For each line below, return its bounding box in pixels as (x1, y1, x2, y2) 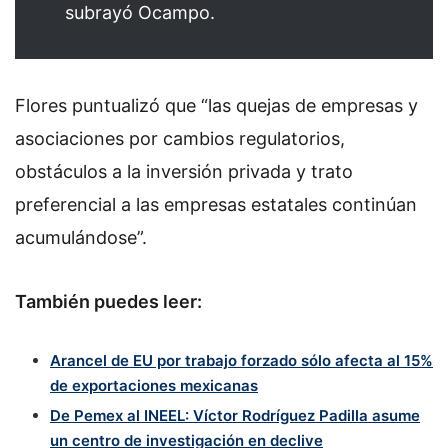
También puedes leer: (15, 290, 202, 312)
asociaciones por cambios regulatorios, (15, 128, 345, 150)
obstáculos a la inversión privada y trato (15, 161, 353, 183)
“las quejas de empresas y (201, 95, 418, 117)
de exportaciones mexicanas (50, 376, 258, 396)
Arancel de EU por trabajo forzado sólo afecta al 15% (50, 351, 433, 371)
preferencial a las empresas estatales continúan (15, 194, 417, 216)
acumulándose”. (15, 227, 147, 249)
